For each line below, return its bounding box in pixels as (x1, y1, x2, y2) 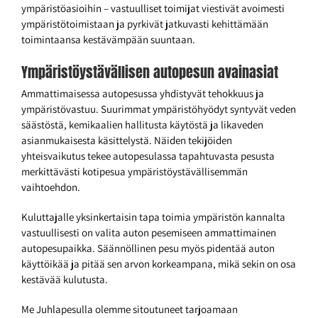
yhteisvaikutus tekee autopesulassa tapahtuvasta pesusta (21, 149, 275, 163)
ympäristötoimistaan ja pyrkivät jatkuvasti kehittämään (21, 17, 268, 31)
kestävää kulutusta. (21, 273, 108, 287)
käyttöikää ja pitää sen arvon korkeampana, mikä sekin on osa (21, 257, 296, 271)
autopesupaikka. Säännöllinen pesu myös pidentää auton (21, 241, 275, 256)
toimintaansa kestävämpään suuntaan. (21, 33, 195, 47)
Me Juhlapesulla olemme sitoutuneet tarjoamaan (21, 302, 238, 317)
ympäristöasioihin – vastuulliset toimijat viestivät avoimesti (21, 1, 285, 16)
